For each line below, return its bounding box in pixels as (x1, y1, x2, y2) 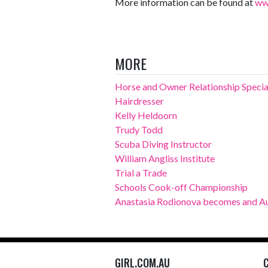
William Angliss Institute (115, 153, 215, 164)
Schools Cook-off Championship (115, 181, 248, 193)
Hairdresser (115, 95, 164, 106)
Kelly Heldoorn (115, 109, 177, 121)
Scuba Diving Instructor (115, 138, 212, 150)
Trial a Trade (115, 167, 167, 178)
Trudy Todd (115, 124, 163, 135)
